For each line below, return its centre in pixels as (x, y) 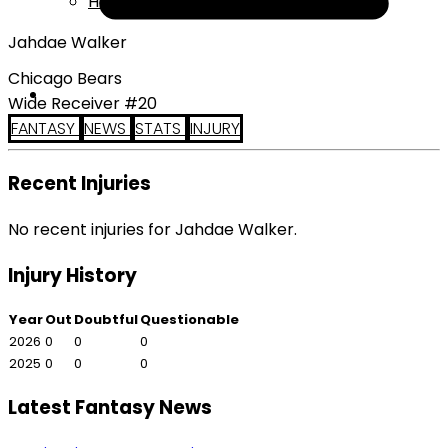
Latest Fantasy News (110, 408)
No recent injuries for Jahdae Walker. (152, 230)
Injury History (72, 275)
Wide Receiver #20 (82, 103)
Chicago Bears (65, 78)
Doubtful (106, 319)
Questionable (189, 319)
